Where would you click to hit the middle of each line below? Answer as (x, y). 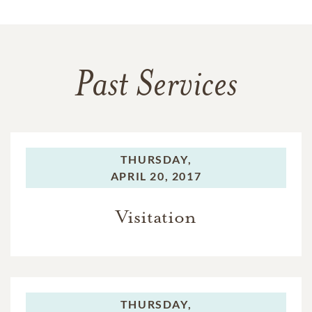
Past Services (156, 87)
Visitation (156, 217)
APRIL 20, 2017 (156, 176)
